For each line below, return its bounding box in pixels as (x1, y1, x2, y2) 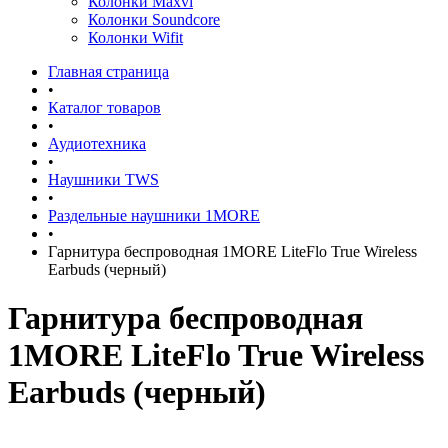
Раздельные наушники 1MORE (48, 207, 260, 224)
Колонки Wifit (88, 29, 183, 46)
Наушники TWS (48, 171, 159, 188)
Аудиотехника (48, 135, 146, 152)
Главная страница (48, 63, 169, 80)
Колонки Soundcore (88, 11, 220, 28)
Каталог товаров (48, 99, 161, 116)
